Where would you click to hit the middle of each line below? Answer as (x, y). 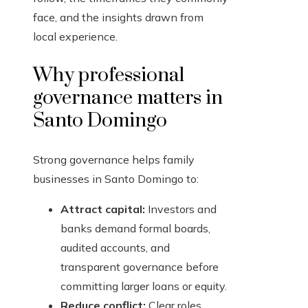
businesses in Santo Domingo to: (116, 179)
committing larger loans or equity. (144, 286)
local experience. (75, 37)
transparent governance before (140, 267)
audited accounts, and (115, 248)
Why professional (109, 76)
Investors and (181, 209)
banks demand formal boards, (135, 229)
